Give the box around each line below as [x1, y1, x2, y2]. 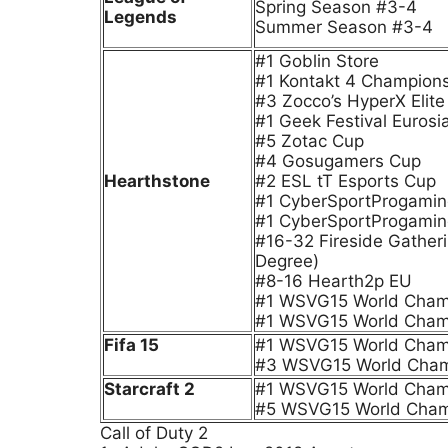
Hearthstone [104, 171, 210, 191]
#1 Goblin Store [255, 51, 379, 71]
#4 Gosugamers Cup [255, 151, 421, 171]
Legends [104, 7, 177, 27]
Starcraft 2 [104, 379, 195, 399]
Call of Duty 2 [100, 423, 208, 443]
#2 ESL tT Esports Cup [255, 171, 436, 191]
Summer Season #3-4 [255, 17, 433, 37]
